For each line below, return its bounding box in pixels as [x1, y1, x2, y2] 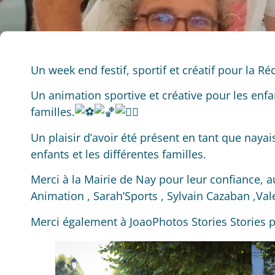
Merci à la [31, 172, 84, 187]
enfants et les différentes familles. [31, 146, 206, 161]
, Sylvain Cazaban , [158, 188, 256, 204]
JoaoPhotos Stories [130, 214, 227, 229]
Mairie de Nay [84, 172, 156, 187]
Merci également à [31, 214, 130, 229]
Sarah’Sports [93, 188, 158, 204]
